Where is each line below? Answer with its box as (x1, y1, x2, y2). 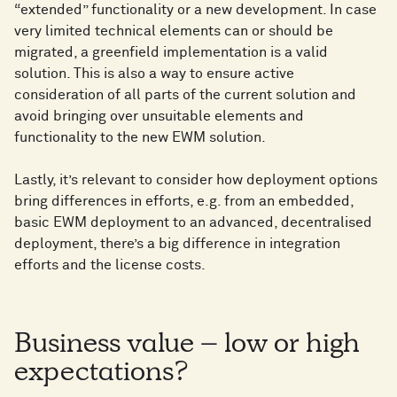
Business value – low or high (14, 332, 360, 362)
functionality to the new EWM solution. (14, 130, 266, 145)
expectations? (14, 361, 189, 390)
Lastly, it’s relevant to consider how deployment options (14, 173, 378, 188)
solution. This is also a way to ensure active (14, 66, 294, 82)
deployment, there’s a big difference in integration (14, 237, 340, 252)
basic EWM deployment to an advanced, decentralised (14, 215, 372, 230)
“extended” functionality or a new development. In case (14, 3, 377, 18)
